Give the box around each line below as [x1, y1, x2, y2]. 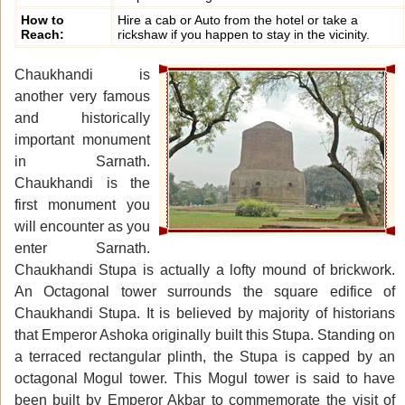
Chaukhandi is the [14, 175, 151, 192]
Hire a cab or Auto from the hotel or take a [117, 13, 358, 28]
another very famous [14, 89, 151, 105]
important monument [14, 132, 151, 148]
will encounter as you [14, 219, 151, 235]
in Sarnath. [14, 154, 151, 170]
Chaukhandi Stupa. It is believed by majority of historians [14, 306, 396, 322]
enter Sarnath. [14, 240, 151, 257]
